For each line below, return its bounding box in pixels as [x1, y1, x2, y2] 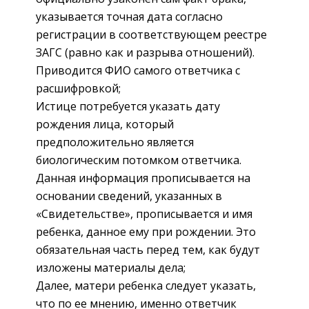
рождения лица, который [36, 116, 174, 132]
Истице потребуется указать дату [36, 98, 220, 114]
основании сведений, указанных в [36, 188, 222, 203]
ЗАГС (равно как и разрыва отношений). [36, 44, 255, 60]
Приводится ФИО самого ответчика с [36, 62, 240, 78]
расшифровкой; [36, 80, 121, 96]
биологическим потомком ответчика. [36, 152, 241, 168]
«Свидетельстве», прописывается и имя [36, 206, 252, 221]
